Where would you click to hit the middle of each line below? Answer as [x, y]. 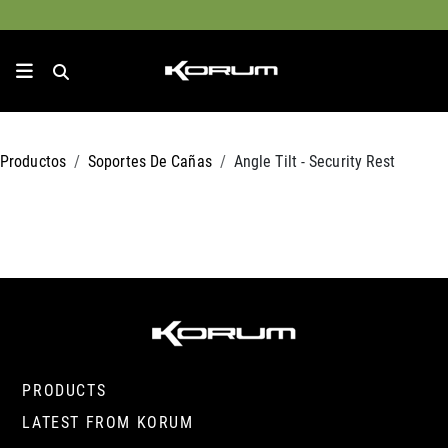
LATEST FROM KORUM [108, 421]
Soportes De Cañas [150, 160]
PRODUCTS [64, 389]
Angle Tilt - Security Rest [314, 160]
